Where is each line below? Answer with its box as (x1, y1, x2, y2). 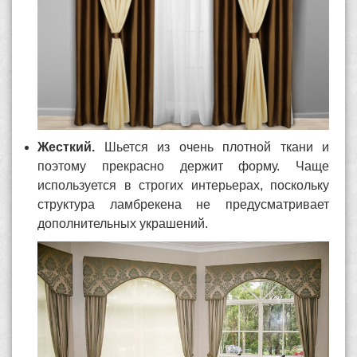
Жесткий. (37, 140, 104, 154)
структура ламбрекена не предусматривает (37, 198, 329, 211)
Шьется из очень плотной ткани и (104, 140, 329, 154)
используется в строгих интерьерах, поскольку (37, 178, 329, 192)
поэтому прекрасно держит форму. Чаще (37, 159, 329, 173)
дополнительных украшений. (37, 217, 211, 230)
